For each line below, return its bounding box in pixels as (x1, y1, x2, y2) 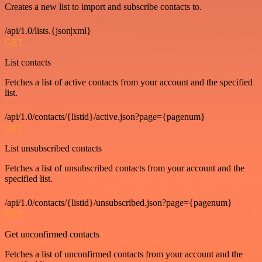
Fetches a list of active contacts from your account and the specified (5, 77, 253, 87)
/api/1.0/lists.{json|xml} (5, 26, 91, 36)
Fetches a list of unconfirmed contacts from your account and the (5, 249, 243, 259)
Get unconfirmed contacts (5, 229, 99, 239)
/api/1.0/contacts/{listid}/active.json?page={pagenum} (5, 112, 205, 122)
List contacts (5, 57, 51, 67)
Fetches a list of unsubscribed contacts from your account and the (5, 163, 244, 173)
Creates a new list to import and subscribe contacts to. (5, 2, 202, 12)
